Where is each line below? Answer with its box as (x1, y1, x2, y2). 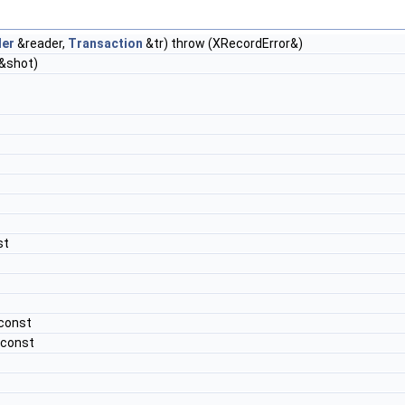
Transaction (68, 35, 143, 51)
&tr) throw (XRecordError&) (143, 35, 303, 51)
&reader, (14, 35, 68, 51)
